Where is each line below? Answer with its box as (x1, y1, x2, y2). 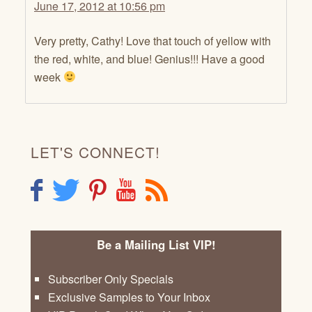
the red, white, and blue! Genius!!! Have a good (34, 50, 265, 67)
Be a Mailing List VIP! (96, 236, 216, 253)
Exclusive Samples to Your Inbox (48, 289, 210, 306)
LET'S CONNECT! (31, 141, 160, 162)
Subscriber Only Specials (48, 271, 173, 288)
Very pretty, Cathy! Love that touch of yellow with (34, 32, 271, 49)
